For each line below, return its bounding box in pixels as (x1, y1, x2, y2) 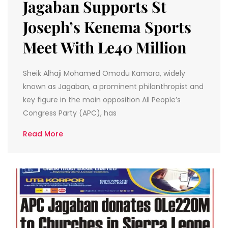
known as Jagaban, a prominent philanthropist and (23, 81, 204, 92)
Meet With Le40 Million (23, 37, 186, 58)
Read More (23, 128, 63, 139)
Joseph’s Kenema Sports (23, 16, 191, 37)
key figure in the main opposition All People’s (23, 94, 181, 105)
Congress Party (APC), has (23, 107, 117, 118)
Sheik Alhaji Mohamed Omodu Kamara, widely (23, 68, 185, 78)
